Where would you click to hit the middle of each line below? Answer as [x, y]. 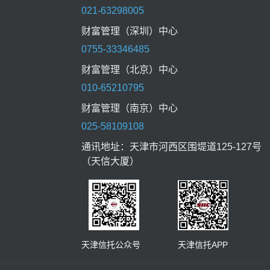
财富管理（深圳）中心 [130, 31]
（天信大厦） [110, 161]
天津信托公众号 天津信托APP [155, 245]
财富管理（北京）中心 [130, 70]
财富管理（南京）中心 [130, 108]
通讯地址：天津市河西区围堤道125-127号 [171, 147]
